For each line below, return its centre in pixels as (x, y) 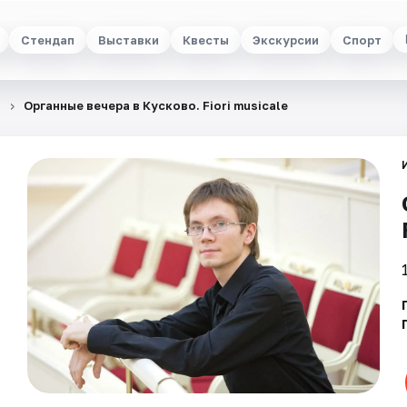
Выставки (128, 40)
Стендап (47, 40)
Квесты (205, 40)
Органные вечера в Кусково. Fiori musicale (156, 105)
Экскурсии (285, 40)
